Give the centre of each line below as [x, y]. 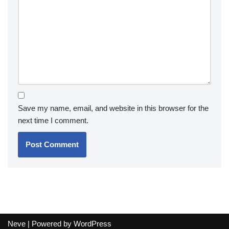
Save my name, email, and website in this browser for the [113, 108]
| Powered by [50, 224]
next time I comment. [53, 120]
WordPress [93, 224]
